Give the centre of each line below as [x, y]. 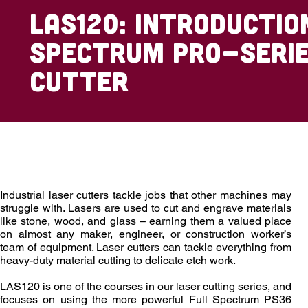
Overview [45, 154]
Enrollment [255, 154]
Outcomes [147, 154]
